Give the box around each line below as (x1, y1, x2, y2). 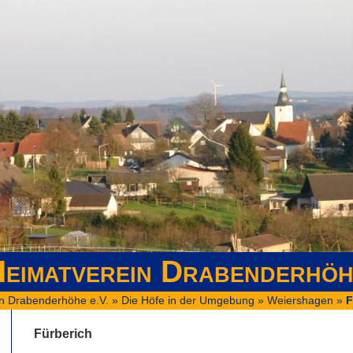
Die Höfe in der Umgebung (121, 294, 255, 307)
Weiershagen (267, 294, 333, 307)
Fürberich (34, 326, 92, 340)
